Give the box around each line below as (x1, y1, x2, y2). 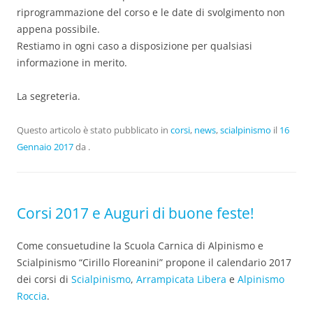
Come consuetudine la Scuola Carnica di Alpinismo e (17, 238, 263, 252)
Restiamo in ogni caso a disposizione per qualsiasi (17, 38, 252, 52)
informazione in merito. (17, 55, 127, 69)
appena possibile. (17, 22, 100, 36)
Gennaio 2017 (17, 140, 73, 153)
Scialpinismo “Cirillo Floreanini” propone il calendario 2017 (17, 255, 291, 269)
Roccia (17, 289, 47, 303)
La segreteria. (17, 89, 80, 103)
